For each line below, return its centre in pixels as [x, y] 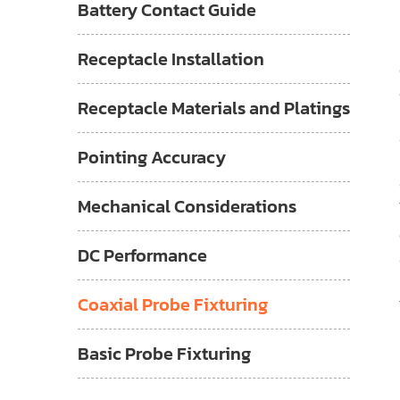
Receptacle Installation [171, 59]
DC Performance [142, 255]
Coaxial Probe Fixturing [173, 304]
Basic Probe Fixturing [164, 354]
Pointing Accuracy [152, 157]
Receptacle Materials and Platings [214, 108]
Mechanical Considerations [187, 206]
